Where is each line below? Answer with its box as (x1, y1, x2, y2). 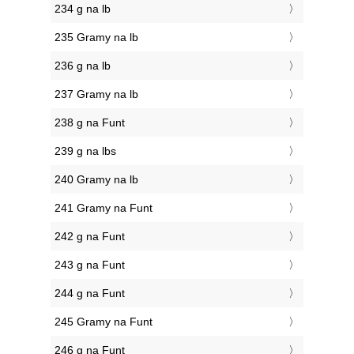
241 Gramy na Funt (55, 201, 153, 215)
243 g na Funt (55, 258, 125, 272)
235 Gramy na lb (55, 31, 138, 44)
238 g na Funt (55, 116, 125, 130)
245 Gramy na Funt (55, 315, 153, 329)
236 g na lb (55, 59, 111, 73)
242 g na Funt (55, 230, 125, 243)
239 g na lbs (55, 145, 116, 158)
